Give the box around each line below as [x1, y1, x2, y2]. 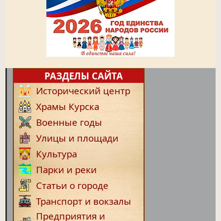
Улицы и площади [36, 131, 119, 144]
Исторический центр [36, 84, 131, 97]
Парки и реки [36, 163, 97, 176]
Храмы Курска [36, 100, 100, 112]
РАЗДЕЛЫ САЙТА [42, 69, 123, 82]
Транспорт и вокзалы [36, 194, 132, 207]
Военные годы [36, 115, 103, 128]
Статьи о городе [36, 179, 109, 191]
